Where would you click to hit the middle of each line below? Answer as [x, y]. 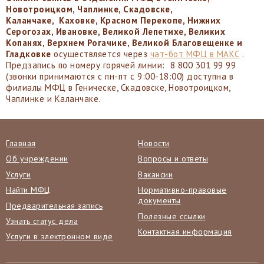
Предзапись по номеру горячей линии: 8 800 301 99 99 [121, 65]
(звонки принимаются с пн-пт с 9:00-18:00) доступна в [120, 76]
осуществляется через [102, 54]
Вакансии [155, 174]
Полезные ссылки [172, 216]
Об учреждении [37, 159]
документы [159, 201]
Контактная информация [185, 231]
